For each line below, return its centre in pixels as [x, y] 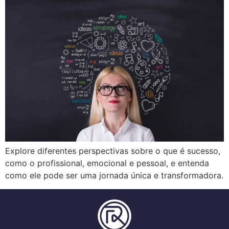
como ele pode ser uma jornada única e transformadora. [114, 176]
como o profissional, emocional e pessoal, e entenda [107, 163]
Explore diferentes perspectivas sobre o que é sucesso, [113, 151]
